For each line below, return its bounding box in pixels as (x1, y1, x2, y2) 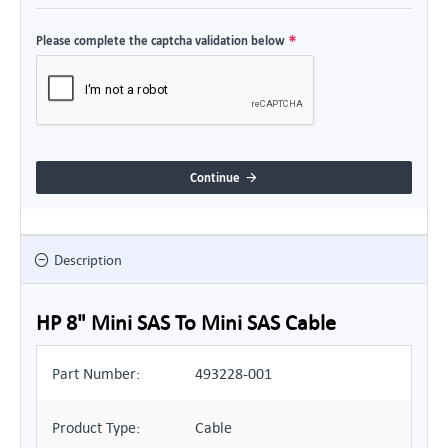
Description (54, 251, 122, 268)
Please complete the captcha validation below (36, 31, 285, 49)
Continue (190, 168, 240, 186)
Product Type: (52, 418, 140, 436)
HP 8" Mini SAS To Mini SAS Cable (36, 309, 336, 335)
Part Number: (52, 364, 140, 382)
